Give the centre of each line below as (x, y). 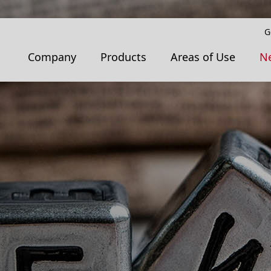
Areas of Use (203, 57)
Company (52, 57)
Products (123, 57)
